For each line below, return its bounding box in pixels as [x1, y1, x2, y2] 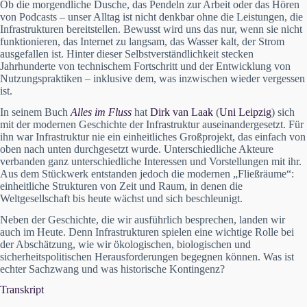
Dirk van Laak [150, 106, 213, 118]
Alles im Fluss [71, 106, 132, 118]
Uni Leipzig [219, 106, 271, 118]
